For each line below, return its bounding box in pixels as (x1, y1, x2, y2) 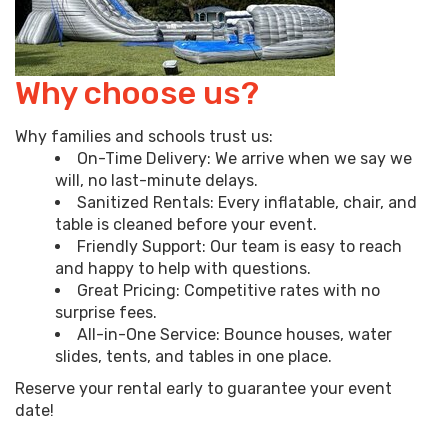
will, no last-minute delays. (55, 171, 258, 191)
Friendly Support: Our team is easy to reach (77, 237, 402, 257)
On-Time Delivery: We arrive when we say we (77, 149, 412, 169)
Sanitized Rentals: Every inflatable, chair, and (77, 193, 417, 213)
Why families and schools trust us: (15, 127, 273, 147)
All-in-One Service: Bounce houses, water (77, 325, 392, 345)
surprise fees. (55, 303, 157, 323)
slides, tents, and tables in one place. (55, 347, 332, 367)
